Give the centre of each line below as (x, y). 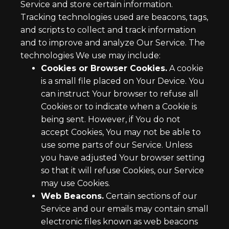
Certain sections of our (151, 196)
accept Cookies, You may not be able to (121, 132)
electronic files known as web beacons (119, 222)
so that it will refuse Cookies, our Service (122, 170)
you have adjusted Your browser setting (123, 158)
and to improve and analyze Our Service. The (113, 43)
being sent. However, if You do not (111, 119)
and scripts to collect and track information (108, 30)
